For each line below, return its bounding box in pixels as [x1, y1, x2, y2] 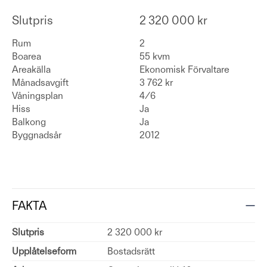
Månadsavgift [12, 77, 69, 88]
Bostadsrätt [107, 246, 155, 257]
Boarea [12, 51, 41, 62]
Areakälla [12, 64, 51, 75]
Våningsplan [12, 90, 63, 101]
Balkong [12, 116, 46, 128]
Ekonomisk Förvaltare [139, 64, 229, 75]
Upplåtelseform [12, 246, 76, 257]
